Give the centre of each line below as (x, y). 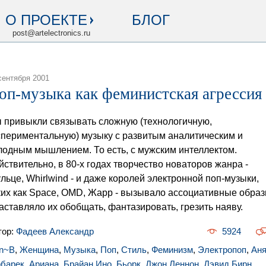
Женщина (39, 250)
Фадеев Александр (55, 231)
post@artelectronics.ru (51, 33)
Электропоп (222, 250)
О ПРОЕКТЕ (46, 20)
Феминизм (172, 250)
